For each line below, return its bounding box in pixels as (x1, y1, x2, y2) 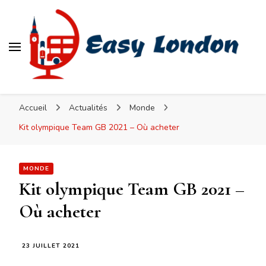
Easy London (27, 80, 137, 107)
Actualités (68, 102, 110, 114)
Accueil (19, 102, 47, 114)
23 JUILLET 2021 (22, 242, 80, 251)
